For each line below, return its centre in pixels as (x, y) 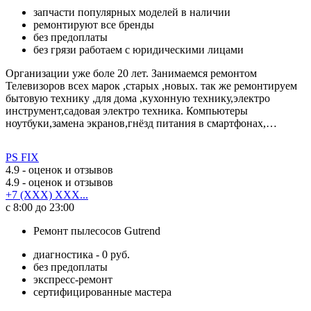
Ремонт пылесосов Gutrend (97, 230)
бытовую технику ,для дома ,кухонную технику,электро (138, 98)
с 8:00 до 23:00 (40, 207)
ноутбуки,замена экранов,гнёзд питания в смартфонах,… (141, 123)
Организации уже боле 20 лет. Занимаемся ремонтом (131, 73)
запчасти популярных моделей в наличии (132, 12)
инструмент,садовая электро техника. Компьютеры (127, 110)
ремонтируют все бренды (94, 24)
